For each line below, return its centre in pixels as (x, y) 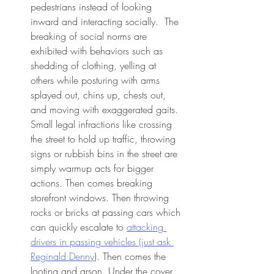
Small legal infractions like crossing (103, 124)
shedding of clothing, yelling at (95, 66)
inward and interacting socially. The (106, 22)
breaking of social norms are (90, 36)
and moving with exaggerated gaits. (106, 110)
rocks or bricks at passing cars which (107, 213)
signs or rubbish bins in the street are (106, 154)
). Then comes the (131, 257)
